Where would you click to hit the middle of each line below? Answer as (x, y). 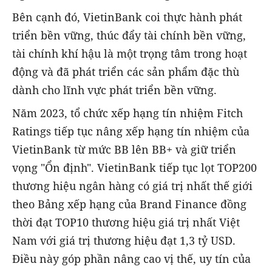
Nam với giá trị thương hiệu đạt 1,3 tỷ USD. (124, 241)
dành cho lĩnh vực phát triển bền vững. (114, 90)
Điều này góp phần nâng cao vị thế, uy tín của (131, 259)
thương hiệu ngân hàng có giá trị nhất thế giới (132, 186)
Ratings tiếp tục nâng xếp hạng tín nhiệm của (131, 131)
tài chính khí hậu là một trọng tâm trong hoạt (130, 54)
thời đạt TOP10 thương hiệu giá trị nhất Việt (126, 223)
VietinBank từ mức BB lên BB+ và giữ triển (124, 150)
